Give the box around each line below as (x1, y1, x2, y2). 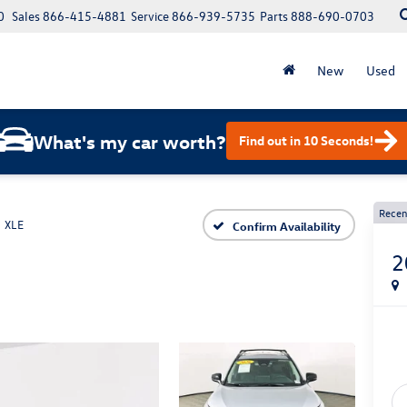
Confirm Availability (233, 217, 341, 233)
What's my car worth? (34, 128, 226, 153)
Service (131, 7, 169, 25)
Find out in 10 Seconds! (239, 132, 373, 149)
